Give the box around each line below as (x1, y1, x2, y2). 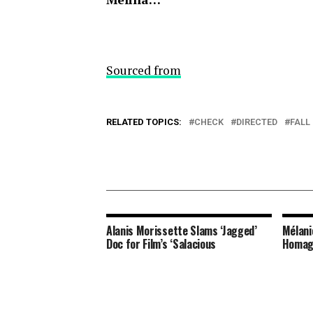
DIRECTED (236, 117, 277, 127)
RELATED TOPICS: (106, 117, 182, 127)
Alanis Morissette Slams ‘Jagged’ (106, 222, 257, 239)
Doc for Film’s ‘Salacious (106, 235, 216, 252)
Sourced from (106, 62, 181, 78)
